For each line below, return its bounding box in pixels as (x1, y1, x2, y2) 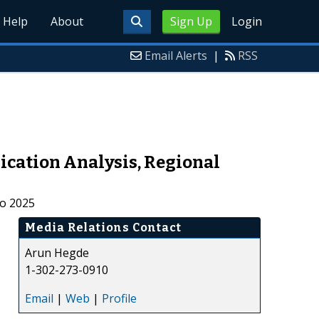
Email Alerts (145, 48, 207, 63)
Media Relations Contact (25, 220, 182, 234)
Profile (102, 290, 137, 306)
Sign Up (169, 14, 212, 29)
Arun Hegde (25, 244, 89, 261)
